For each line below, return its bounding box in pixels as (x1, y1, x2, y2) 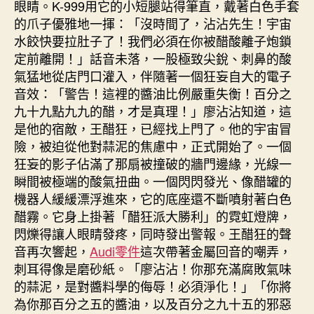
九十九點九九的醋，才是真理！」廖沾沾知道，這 (14, 102, 292, 120)
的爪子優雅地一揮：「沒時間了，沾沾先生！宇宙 (14, 14, 292, 32)
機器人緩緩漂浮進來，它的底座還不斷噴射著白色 (14, 189, 292, 207)
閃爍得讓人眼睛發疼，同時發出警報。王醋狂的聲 (14, 224, 292, 243)
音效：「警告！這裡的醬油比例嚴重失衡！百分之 (14, 84, 292, 102)
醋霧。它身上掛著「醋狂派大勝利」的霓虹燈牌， (14, 207, 292, 225)
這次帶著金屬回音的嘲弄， (140, 242, 292, 260)
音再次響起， (14, 242, 90, 260)
